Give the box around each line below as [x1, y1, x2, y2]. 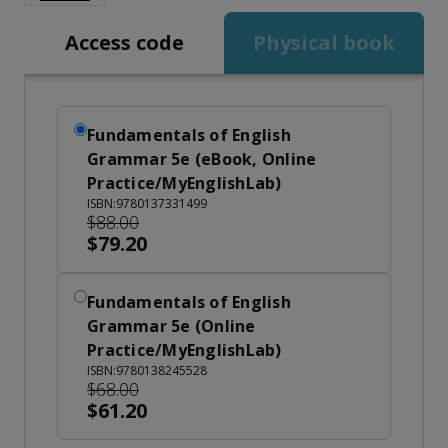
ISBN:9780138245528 [87, 361, 207, 379]
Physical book [253, 28, 395, 56]
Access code [64, 28, 184, 56]
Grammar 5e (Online [87, 314, 256, 337]
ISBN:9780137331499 [87, 194, 207, 212]
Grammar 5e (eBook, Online [87, 147, 317, 170]
